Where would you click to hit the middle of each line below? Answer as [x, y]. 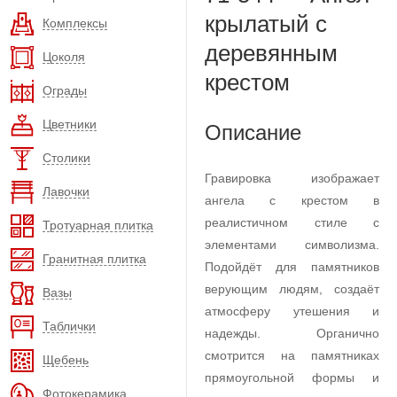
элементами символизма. [292, 245]
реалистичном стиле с [292, 222]
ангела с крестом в [292, 200]
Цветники [70, 124]
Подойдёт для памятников [292, 267]
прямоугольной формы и [292, 378]
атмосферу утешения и [292, 311]
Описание [253, 132]
